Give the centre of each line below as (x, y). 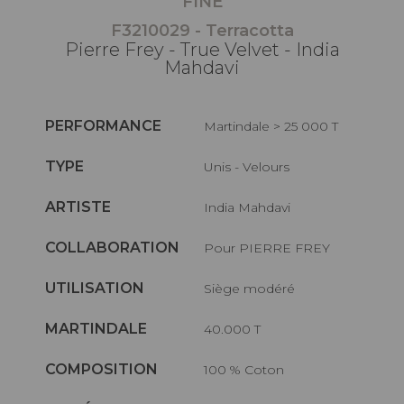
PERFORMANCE (103, 125)
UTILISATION (95, 288)
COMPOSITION (101, 369)
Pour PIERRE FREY (272, 248)
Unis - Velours (252, 166)
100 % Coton (247, 369)
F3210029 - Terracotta (202, 30)
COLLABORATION (112, 247)
